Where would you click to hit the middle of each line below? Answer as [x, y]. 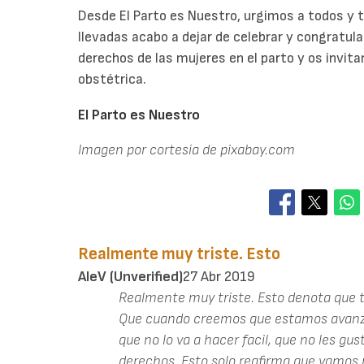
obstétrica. [112, 79]
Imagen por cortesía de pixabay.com [186, 150]
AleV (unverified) [130, 276]
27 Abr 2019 [219, 276]
